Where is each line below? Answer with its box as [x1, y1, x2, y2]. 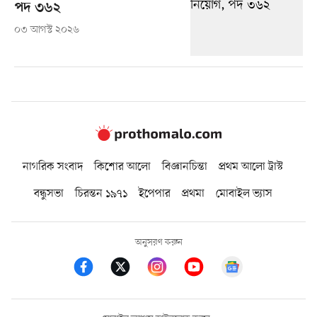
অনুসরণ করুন [134, 236, 183, 248]
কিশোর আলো [94, 158, 151, 175]
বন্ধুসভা [33, 185, 64, 202]
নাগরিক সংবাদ [23, 158, 83, 175]
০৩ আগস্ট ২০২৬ [13, 23, 79, 37]
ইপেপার [138, 185, 171, 202]
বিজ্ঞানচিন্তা [162, 158, 207, 175]
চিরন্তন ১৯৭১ [74, 185, 127, 202]
